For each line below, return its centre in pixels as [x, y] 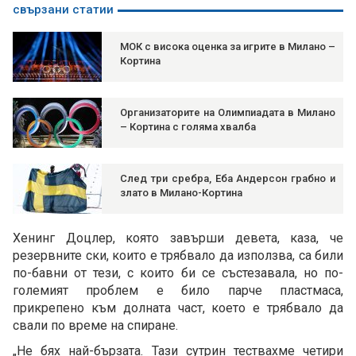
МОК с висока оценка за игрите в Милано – [228, 47]
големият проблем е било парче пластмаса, [178, 291]
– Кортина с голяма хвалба [188, 127]
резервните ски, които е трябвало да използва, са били [178, 256]
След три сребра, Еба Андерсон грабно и [228, 179]
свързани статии [63, 10]
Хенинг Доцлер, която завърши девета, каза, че [178, 238]
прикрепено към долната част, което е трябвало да [178, 308]
